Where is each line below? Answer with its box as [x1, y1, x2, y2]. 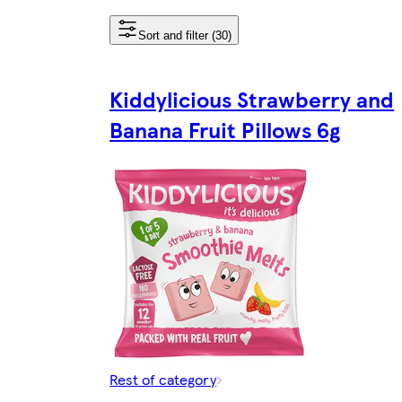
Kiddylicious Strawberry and [109, 83, 395, 114]
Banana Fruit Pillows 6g [109, 113, 341, 144]
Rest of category [109, 368, 217, 389]
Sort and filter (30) [138, 28, 232, 42]
